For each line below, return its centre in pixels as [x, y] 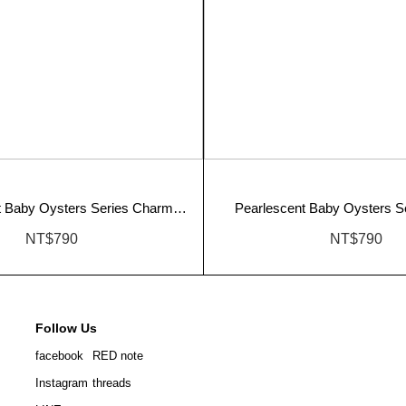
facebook [59, 355]
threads [112, 382]
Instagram [62, 382]
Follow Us [66, 328]
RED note [118, 355]
